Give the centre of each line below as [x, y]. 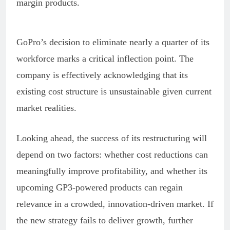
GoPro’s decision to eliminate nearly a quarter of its [113, 42]
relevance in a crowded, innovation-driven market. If [115, 204]
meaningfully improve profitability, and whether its [112, 171]
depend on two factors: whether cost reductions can [112, 154]
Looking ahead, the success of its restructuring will [112, 138]
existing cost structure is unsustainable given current [114, 91]
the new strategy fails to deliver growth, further [105, 220]
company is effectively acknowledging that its [102, 75]
